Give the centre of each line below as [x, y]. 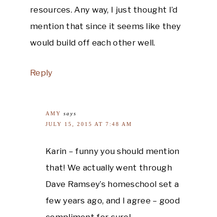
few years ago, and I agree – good [113, 200]
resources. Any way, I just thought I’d [104, 9]
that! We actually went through [109, 167]
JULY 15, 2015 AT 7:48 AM [89, 124]
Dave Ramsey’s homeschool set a [112, 184]
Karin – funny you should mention [113, 151]
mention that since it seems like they [106, 26]
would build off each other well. [93, 42]
